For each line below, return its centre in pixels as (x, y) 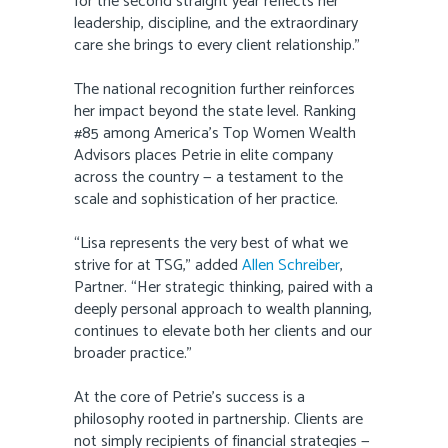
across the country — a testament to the (208, 178)
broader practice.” (133, 354)
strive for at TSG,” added (158, 266)
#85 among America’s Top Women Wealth (215, 134)
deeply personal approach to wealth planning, (223, 310)
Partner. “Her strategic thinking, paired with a (223, 288)
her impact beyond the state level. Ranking (215, 112)
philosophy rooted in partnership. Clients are (218, 420)
